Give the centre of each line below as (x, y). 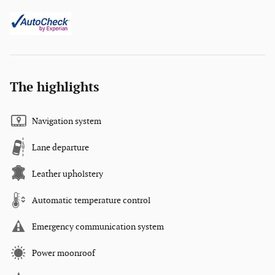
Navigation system (67, 122)
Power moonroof (64, 254)
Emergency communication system (98, 227)
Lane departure (60, 148)
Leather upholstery (68, 174)
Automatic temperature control (91, 201)
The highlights (54, 88)
